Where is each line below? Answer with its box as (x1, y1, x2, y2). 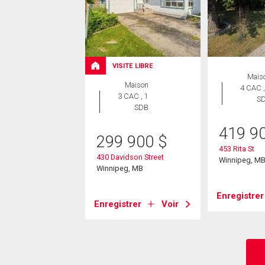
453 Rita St (218, 144, 254, 154)
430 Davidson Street (96, 153, 164, 162)
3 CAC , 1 (118, 92, 149, 101)
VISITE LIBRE (112, 62, 153, 70)
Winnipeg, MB (96, 164, 143, 173)
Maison (125, 80, 149, 90)
